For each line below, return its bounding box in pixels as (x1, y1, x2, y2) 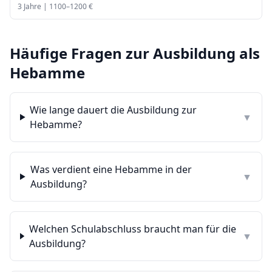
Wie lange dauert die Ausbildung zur (30, 103, 197, 117)
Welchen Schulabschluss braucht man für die (29, 222, 236, 236)
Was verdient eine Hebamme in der (30, 163, 192, 176)
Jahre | (22, 1, 49, 12)
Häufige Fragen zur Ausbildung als (10, 43, 260, 63)
